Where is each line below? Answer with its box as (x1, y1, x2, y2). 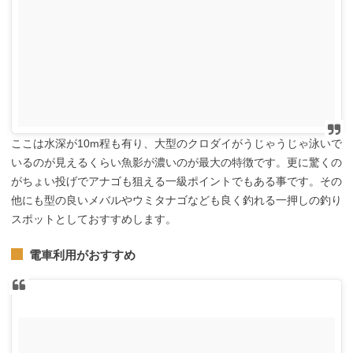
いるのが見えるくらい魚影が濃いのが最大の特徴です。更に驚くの (11, 156, 342, 169)
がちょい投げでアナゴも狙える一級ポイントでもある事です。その (11, 175, 342, 188)
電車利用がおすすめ (28, 247, 136, 262)
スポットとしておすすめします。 (11, 213, 176, 226)
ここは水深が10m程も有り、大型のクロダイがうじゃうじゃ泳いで (11, 137, 342, 150)
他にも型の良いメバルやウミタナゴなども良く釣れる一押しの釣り (11, 194, 342, 207)
